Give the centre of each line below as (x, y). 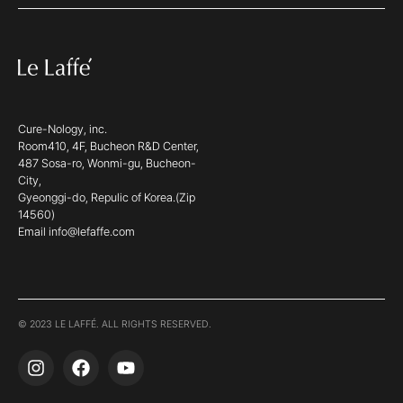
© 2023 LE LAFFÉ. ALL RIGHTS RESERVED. (115, 324)
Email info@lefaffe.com (76, 232)
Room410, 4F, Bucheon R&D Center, (108, 147)
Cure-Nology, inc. (63, 130)
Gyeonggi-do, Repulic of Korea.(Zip (107, 198)
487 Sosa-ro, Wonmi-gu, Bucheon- (107, 164)
